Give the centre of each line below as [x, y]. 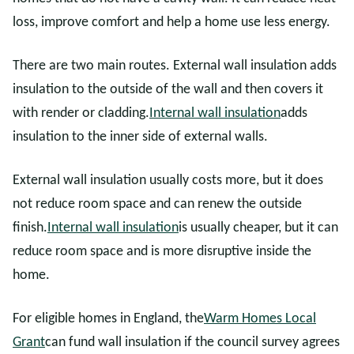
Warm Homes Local [260, 319]
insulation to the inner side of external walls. [140, 137]
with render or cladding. [81, 113]
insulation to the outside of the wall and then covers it [168, 90]
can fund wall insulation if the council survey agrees [192, 343]
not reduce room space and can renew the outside [157, 204]
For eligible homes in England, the [108, 319]
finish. [30, 228]
